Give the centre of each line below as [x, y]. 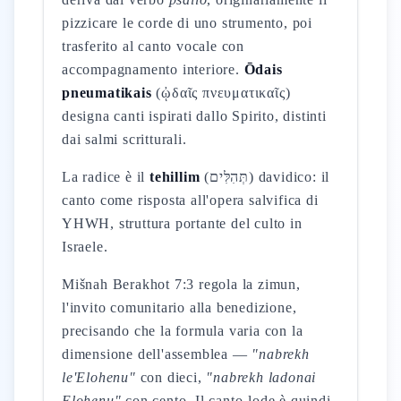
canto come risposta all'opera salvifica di [190, 200]
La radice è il [106, 177]
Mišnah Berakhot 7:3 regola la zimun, [181, 284]
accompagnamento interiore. [153, 69]
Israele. [85, 247]
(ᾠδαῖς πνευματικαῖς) [221, 93]
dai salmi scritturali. [124, 139]
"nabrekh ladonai [261, 377]
